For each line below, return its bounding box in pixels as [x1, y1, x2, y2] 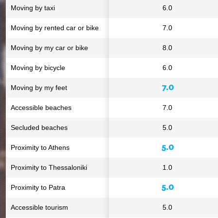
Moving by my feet [11, 84, 67, 91]
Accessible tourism [11, 203, 68, 211]
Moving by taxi [11, 4, 55, 12]
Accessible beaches [11, 104, 72, 111]
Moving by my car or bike [11, 44, 88, 52]
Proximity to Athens [11, 144, 70, 151]
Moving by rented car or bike [11, 24, 99, 32]
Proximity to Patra [11, 183, 65, 191]
